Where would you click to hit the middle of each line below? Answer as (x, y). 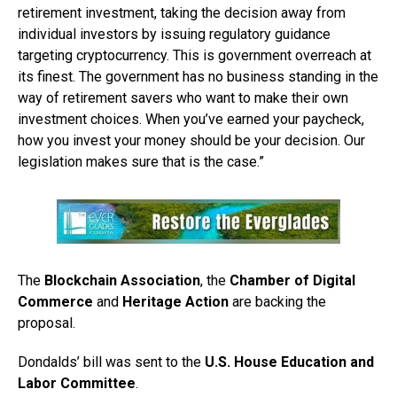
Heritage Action (175, 301)
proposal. (47, 323)
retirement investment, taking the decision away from (182, 12)
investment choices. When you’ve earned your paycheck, (191, 119)
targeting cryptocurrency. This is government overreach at (195, 55)
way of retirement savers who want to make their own (183, 97)
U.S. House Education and (289, 362)
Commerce (55, 301)
